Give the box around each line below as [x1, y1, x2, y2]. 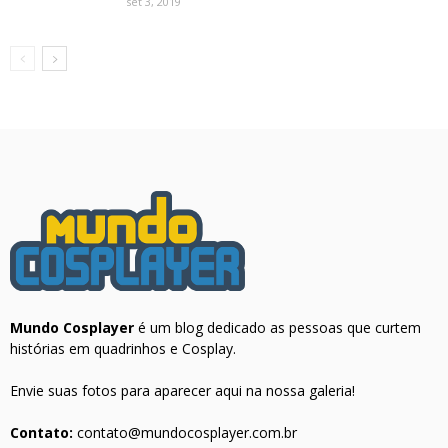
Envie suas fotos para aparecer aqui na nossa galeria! [10, 381, 355, 401]
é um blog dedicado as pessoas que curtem [134, 318, 421, 338]
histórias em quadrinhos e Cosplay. [10, 339, 236, 359]
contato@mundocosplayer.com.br [77, 423, 297, 443]
